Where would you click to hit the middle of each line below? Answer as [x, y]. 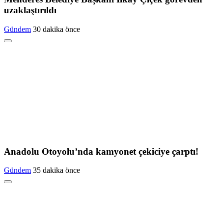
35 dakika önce [56, 170]
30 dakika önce [56, 29]
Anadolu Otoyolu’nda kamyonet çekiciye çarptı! [101, 151]
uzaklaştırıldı [30, 10]
